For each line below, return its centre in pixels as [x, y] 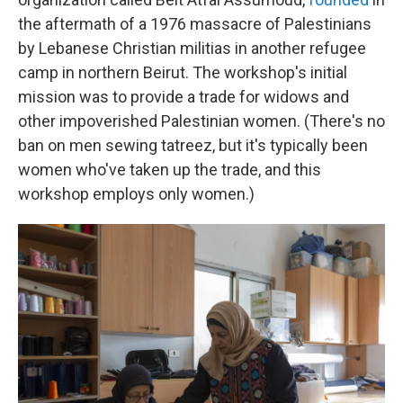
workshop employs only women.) [136, 194]
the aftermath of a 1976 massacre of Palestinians [195, 24]
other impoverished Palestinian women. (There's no [201, 121]
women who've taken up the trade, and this [170, 170]
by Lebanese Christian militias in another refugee [192, 48]
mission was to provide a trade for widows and [184, 97]
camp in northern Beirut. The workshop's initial [183, 72]
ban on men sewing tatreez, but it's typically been [193, 145]
